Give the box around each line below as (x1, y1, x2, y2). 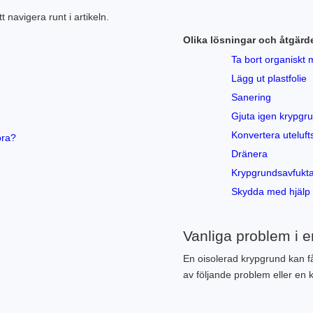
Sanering (231, 92, 272, 103)
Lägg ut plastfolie (231, 73, 307, 84)
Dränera (231, 148, 268, 159)
